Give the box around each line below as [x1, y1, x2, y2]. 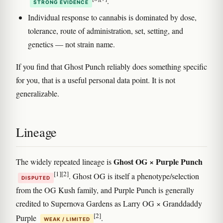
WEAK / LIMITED [44, 216, 90, 222]
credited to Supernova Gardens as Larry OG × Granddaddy [16, 198, 202, 209]
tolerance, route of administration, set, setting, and [28, 25, 183, 36]
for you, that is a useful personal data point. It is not [16, 75, 175, 86]
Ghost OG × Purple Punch [113, 156, 203, 168]
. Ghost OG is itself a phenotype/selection [69, 171, 199, 182]
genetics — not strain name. [28, 39, 115, 50]
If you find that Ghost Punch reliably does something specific [16, 61, 207, 72]
